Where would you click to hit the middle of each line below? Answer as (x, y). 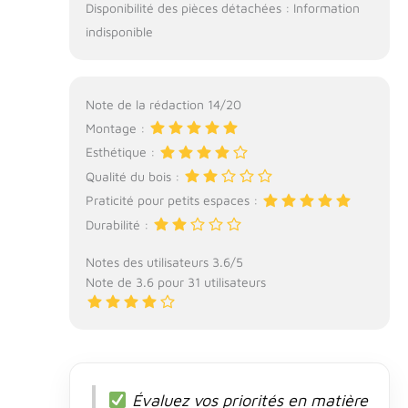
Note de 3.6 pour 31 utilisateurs (175, 282)
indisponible (119, 31)
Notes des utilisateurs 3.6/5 (164, 262)
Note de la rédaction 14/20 (163, 104)
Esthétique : (122, 152)
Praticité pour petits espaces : (173, 200)
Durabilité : (118, 224)
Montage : (117, 127)
